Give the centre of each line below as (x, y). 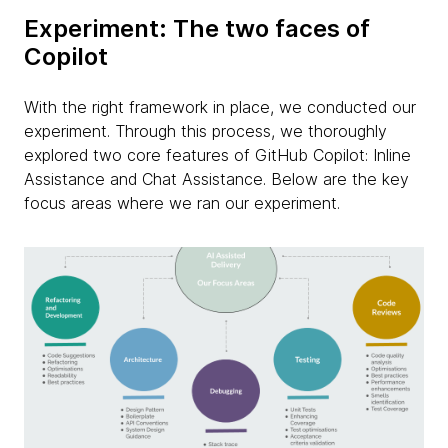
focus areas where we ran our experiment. (182, 202)
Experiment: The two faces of (197, 28)
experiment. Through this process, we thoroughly (205, 130)
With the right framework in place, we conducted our (220, 106)
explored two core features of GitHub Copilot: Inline (217, 154)
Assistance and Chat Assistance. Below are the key (216, 178)
